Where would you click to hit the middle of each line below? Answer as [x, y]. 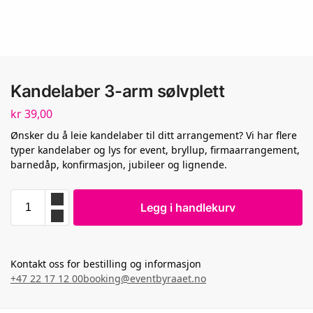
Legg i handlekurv [188, 207]
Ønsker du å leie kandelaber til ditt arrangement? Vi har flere [154, 135]
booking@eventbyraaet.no [145, 278]
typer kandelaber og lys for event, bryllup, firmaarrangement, [155, 150]
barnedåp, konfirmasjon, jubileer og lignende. [119, 164]
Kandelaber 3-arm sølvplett [117, 91]
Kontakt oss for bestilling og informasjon [106, 263]
